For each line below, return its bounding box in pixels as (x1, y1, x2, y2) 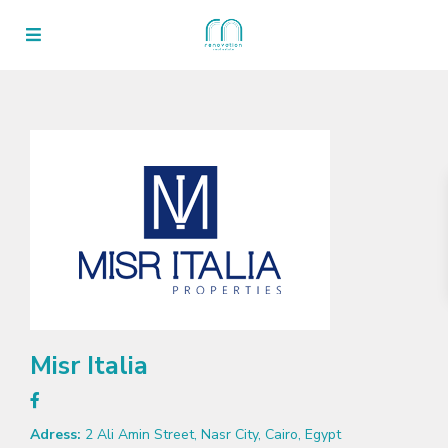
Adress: (30, 425, 81, 444)
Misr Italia (30, 349, 148, 383)
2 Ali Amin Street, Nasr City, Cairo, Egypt (81, 425, 341, 444)
